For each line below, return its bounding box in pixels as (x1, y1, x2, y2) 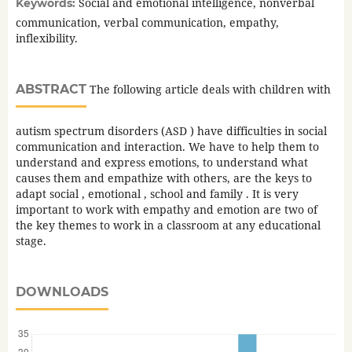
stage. (15, 233, 46, 249)
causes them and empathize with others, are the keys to (15, 170, 312, 186)
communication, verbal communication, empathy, (15, 15, 279, 31)
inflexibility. (15, 31, 78, 46)
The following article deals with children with (86, 82, 331, 97)
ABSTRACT (15, 82, 86, 97)
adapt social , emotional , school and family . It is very (15, 186, 299, 202)
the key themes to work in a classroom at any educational (15, 218, 321, 233)
